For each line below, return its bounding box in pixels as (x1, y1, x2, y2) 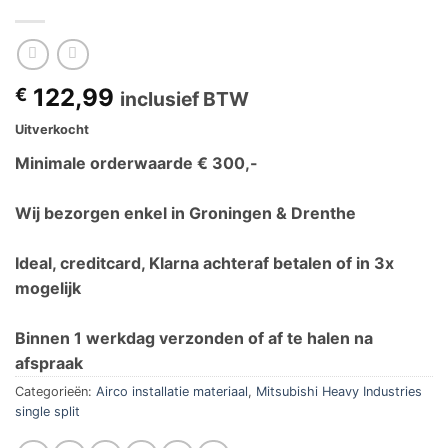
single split (15, 404, 80, 420)
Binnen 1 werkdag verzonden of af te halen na (15, 328, 373, 349)
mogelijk (15, 278, 81, 299)
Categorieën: (15, 384, 96, 400)
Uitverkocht (15, 122, 89, 138)
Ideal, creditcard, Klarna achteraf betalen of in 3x (15, 253, 394, 274)
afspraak (15, 353, 83, 374)
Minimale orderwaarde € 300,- (15, 153, 258, 174)
